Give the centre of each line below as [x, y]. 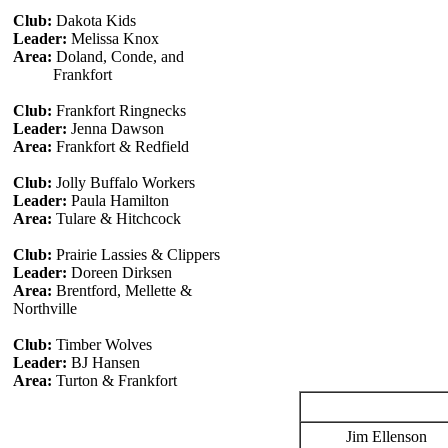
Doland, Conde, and [117, 56]
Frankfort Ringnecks [118, 110]
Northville [44, 308]
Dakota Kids [93, 20]
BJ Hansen [103, 362]
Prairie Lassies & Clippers [135, 254]
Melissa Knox [112, 38]
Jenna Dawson [115, 128]
